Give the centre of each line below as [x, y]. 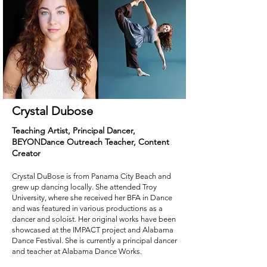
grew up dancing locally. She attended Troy [84, 187]
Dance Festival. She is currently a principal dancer [94, 240]
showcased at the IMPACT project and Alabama [93, 230]
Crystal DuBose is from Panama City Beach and [91, 176]
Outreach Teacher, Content [118, 142]
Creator [26, 153]
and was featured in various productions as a [87, 208]
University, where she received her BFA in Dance [92, 198]
